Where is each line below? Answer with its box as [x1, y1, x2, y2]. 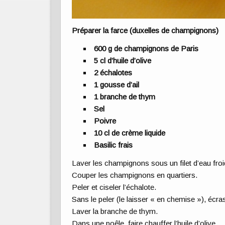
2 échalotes [94, 68, 133, 77]
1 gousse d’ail [94, 80, 140, 89]
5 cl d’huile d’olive [94, 56, 152, 65]
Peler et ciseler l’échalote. [72, 183, 157, 192]
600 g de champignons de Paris [94, 44, 199, 53]
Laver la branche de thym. [72, 207, 159, 216]
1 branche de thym [94, 92, 156, 101]
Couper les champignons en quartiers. [72, 171, 198, 180]
